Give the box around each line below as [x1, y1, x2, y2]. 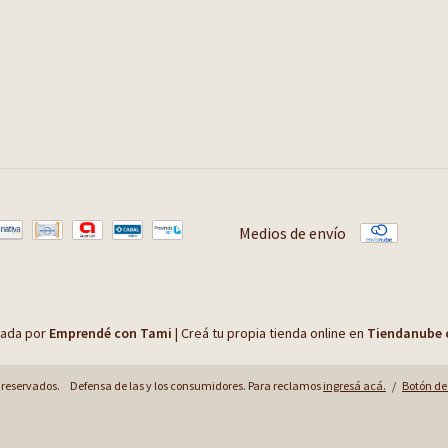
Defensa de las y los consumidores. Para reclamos [70, 377, 321, 393]
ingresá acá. [323, 377, 386, 393]
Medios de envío [239, 222, 346, 243]
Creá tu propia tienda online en [180, 323, 367, 342]
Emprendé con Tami [48, 323, 172, 342]
